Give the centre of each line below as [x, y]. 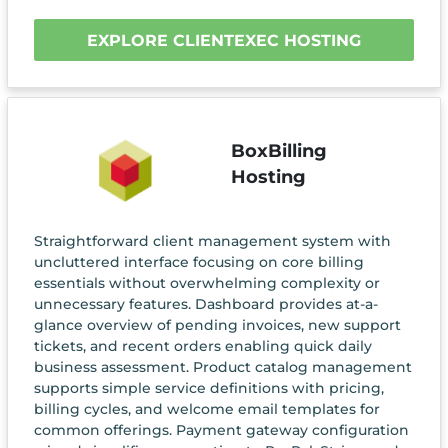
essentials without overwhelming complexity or [206, 283]
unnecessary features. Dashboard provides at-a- [205, 304]
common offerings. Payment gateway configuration [221, 430]
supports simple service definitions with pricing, [208, 388]
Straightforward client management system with [212, 241]
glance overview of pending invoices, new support [217, 325]
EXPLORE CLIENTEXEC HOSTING [224, 40]
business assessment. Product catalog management [222, 367]
